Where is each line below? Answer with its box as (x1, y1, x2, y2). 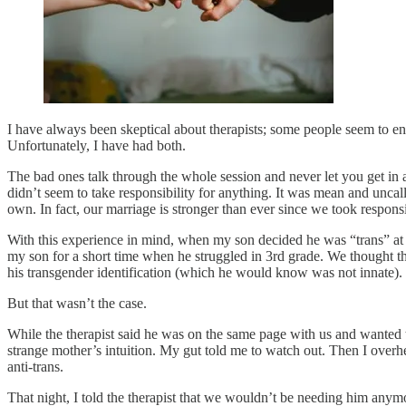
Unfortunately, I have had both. (7, 137, 189, 153)
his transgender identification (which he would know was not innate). (7, 264, 402, 280)
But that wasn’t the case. (7, 295, 147, 311)
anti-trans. (7, 358, 67, 374)
